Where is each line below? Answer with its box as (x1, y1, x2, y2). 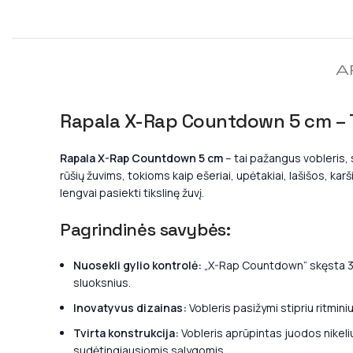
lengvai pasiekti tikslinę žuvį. (60, 185, 204, 200)
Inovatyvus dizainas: (73, 300, 187, 315)
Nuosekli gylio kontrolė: (73, 258, 202, 273)
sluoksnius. (73, 275, 131, 290)
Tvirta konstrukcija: (73, 325, 179, 340)
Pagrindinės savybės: (60, 218, 231, 240)
